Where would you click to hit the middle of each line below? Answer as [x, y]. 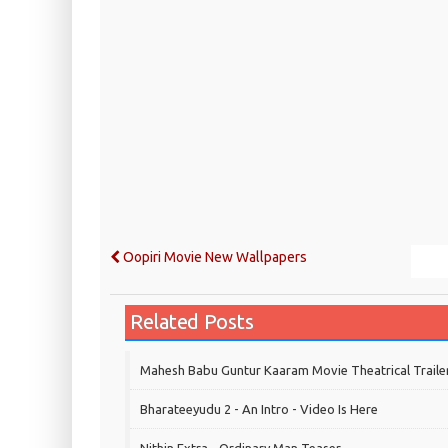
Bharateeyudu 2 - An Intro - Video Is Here [259, 409]
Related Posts [192, 322]
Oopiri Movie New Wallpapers [213, 257]
